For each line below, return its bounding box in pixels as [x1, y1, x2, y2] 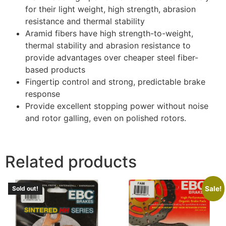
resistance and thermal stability [25, 16, 145, 26]
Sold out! [12, 184, 38, 192]
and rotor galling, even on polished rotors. [25, 112, 186, 123]
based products [25, 64, 85, 75]
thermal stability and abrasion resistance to [25, 40, 191, 50]
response [25, 88, 60, 99]
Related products [5, 151, 137, 172]
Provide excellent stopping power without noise [25, 100, 208, 111]
